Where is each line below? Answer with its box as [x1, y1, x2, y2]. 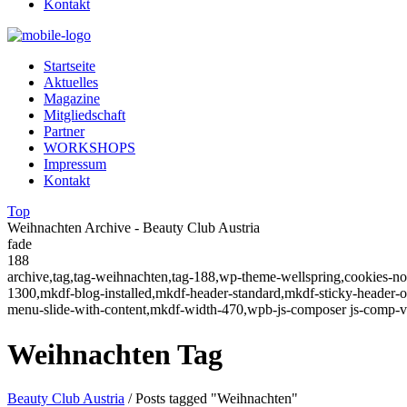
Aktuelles [44, 74, 98, 91]
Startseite [44, 58, 95, 74]
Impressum [44, 156, 106, 173]
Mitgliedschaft [44, 107, 125, 124]
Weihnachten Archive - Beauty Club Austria [7, 220, 260, 236]
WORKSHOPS [44, 140, 135, 156]
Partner [44, 124, 84, 140]
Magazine [44, 91, 100, 107]
